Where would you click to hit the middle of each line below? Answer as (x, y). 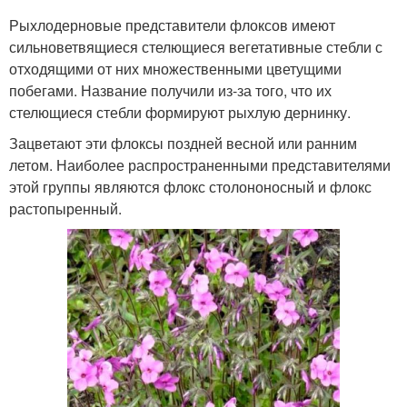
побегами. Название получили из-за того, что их (170, 90)
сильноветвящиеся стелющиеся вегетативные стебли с (196, 47)
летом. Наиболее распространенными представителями (200, 165)
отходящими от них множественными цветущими (175, 69)
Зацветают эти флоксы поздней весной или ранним (183, 143)
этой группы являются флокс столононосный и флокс (190, 187)
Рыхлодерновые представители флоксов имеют (172, 25)
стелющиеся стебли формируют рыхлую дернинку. (180, 112)
